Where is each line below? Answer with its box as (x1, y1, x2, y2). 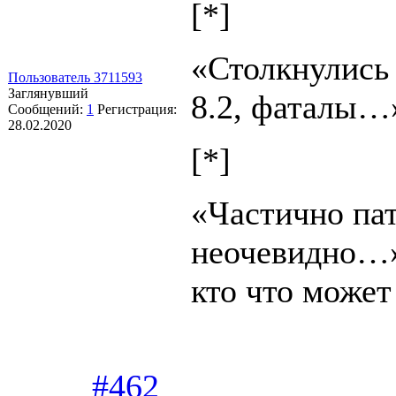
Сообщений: (8, 101, 87, 117)
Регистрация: (97, 101, 177, 117)
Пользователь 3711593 (8, 69, 142, 85)
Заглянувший (8, 85, 88, 101)
